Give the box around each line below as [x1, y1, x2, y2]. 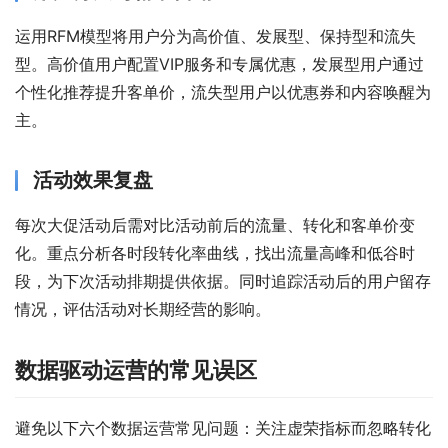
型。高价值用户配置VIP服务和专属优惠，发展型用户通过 [15, 53, 424, 74]
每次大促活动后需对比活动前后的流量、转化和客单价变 [15, 214, 415, 235]
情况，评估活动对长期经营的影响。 [15, 298, 271, 319]
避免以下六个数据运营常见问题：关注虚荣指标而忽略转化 [15, 417, 431, 438]
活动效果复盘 [33, 167, 153, 192]
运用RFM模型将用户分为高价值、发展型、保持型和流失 [15, 25, 416, 46]
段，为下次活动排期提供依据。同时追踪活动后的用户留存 [15, 270, 431, 291]
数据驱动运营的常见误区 [15, 356, 257, 383]
